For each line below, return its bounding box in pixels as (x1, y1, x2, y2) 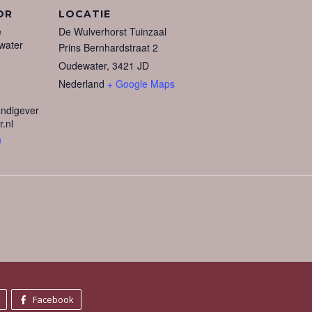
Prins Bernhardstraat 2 (58, 40, 158, 54)
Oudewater (58, 58, 107, 72)
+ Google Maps (107, 77, 175, 91)
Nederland (58, 77, 104, 91)
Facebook (32, 293, 74, 306)
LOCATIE (58, 8, 111, 20)
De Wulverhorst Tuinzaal (58, 24, 166, 38)
